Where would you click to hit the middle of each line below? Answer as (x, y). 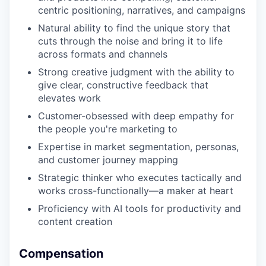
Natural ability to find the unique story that (134, 28)
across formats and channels (103, 54)
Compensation (61, 254)
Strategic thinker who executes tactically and (140, 178)
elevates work (69, 98)
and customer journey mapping (108, 160)
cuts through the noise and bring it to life (130, 41)
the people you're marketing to (108, 129)
